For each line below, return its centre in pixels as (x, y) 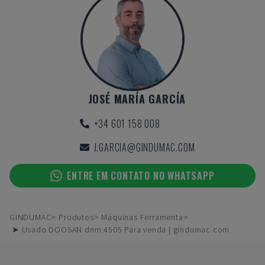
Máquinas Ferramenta (142, 217)
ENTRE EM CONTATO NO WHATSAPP (141, 176)
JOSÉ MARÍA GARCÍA (137, 99)
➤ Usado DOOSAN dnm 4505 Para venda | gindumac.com (121, 230)
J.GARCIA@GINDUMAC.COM (144, 147)
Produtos (76, 217)
